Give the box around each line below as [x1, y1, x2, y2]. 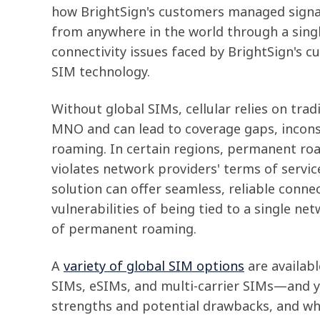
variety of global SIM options [64, 257, 244, 275]
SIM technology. [51, 63, 150, 81]
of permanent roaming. [51, 220, 196, 238]
